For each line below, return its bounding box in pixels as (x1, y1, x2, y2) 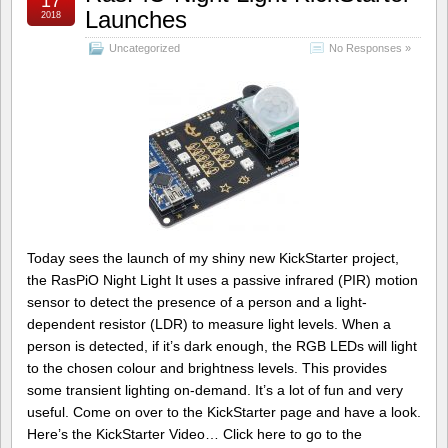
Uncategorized (109, 41, 180, 54)
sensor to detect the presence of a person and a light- (27, 293, 367, 310)
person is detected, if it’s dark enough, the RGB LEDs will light (27, 337, 417, 354)
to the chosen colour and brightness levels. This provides (27, 359, 387, 376)
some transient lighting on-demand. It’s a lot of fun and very (27, 381, 403, 398)
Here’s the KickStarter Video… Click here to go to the (27, 425, 362, 442)
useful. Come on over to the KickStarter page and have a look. (27, 403, 421, 420)
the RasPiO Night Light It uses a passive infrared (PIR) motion (27, 271, 418, 288)
